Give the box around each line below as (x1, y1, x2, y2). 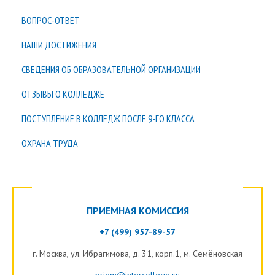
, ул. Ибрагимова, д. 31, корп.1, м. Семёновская (67, 248, 242, 259)
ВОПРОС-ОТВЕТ (21, 14, 80, 26)
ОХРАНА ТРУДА (21, 137, 78, 149)
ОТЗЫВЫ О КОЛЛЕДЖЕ (21, 88, 104, 100)
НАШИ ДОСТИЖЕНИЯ (21, 39, 96, 51)
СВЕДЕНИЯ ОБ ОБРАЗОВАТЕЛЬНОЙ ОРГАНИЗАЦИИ (21, 63, 201, 76)
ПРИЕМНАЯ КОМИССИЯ (86, 204, 189, 217)
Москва (39, 248, 67, 259)
